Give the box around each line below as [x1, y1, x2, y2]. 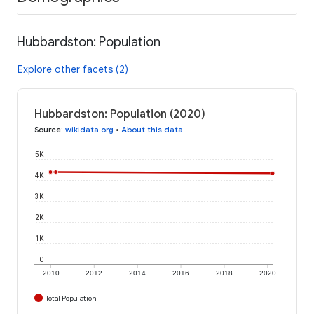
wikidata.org [65, 124, 114, 135]
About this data [121, 124, 183, 135]
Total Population [46, 293, 97, 303]
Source [34, 124, 61, 135]
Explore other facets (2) [18, 62, 128, 76]
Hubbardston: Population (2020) [34, 107, 205, 121]
